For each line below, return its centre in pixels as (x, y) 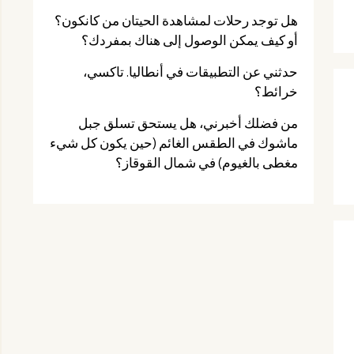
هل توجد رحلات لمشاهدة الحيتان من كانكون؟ (176, 20)
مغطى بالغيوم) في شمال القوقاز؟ (207, 162)
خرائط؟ (276, 91)
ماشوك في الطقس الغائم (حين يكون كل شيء (174, 143)
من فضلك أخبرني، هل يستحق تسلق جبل (188, 123)
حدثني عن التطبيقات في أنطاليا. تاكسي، (190, 72)
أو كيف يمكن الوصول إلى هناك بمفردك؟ (190, 40)
